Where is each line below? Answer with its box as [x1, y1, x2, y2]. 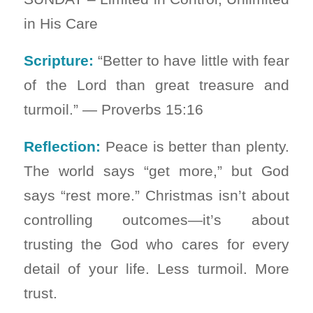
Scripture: [23, 52, 94, 68]
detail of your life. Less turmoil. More [23, 260, 290, 277]
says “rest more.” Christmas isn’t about [23, 187, 290, 203]
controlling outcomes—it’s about [23, 211, 290, 228]
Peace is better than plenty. [100, 138, 290, 154]
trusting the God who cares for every [23, 235, 290, 252]
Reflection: [23, 138, 101, 154]
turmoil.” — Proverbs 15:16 [23, 101, 203, 117]
